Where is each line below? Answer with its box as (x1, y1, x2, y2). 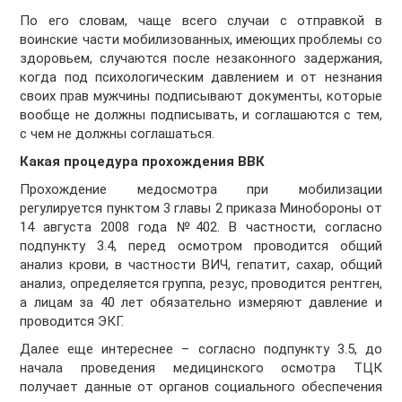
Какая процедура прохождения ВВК (20, 153, 266, 170)
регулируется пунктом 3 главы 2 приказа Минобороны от (20, 200, 382, 217)
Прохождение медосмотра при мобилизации (20, 181, 382, 198)
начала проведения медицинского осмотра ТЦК (20, 360, 382, 377)
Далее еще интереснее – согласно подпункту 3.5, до (20, 341, 382, 358)
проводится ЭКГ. (20, 313, 125, 330)
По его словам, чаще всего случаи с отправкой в (20, 13, 382, 30)
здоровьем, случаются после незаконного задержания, (20, 50, 382, 67)
